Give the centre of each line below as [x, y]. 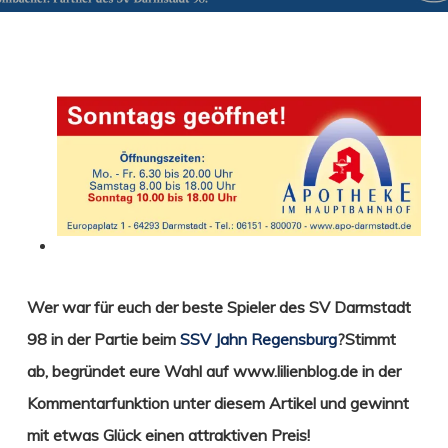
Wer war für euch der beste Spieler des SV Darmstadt [218, 306]
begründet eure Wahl [126, 370]
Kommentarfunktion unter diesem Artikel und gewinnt [217, 402]
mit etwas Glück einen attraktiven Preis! [168, 434]
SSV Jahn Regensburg [258, 338]
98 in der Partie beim [103, 338]
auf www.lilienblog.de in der [303, 370]
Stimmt [370, 338]
